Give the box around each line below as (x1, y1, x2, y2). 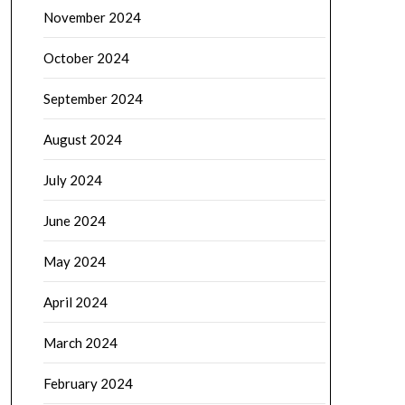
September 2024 (42, 90, 143, 107)
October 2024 (42, 50, 129, 66)
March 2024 (42, 334, 118, 351)
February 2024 (42, 375, 133, 391)
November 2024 (42, 9, 141, 25)
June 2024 (42, 212, 106, 229)
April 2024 (42, 294, 108, 310)
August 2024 (42, 131, 122, 147)
